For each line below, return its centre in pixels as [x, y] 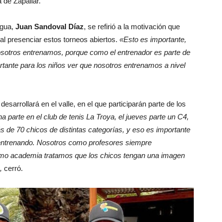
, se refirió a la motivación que [132, 26]
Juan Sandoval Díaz [50, 26]
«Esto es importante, [153, 39]
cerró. [12, 168]
